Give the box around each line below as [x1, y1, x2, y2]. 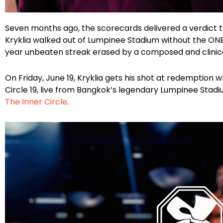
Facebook [4, 13, 63, 30]
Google [40, 13, 83, 30]
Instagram [16, 13, 79, 30]
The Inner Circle [5, 96, 67, 108]
